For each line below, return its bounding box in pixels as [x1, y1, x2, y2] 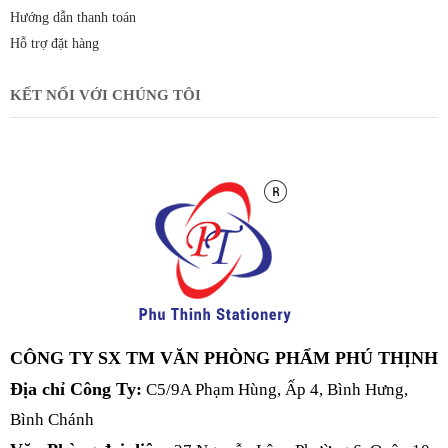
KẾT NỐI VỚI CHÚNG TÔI [10, 87, 201, 104]
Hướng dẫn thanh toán [10, 10, 136, 26]
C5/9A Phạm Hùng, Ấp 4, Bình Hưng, [142, 380, 408, 400]
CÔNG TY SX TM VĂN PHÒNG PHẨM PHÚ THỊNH [10, 348, 438, 369]
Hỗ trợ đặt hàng [10, 36, 99, 52]
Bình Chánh [10, 410, 94, 430]
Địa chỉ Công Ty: [10, 379, 142, 400]
